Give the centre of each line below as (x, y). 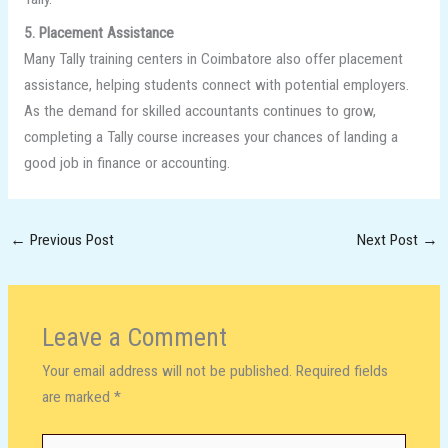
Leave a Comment (134, 337)
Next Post (389, 240)
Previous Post (70, 240)
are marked (77, 397)
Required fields (341, 371)
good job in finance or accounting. (126, 162)
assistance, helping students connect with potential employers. (216, 84)
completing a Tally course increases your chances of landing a (210, 136)
